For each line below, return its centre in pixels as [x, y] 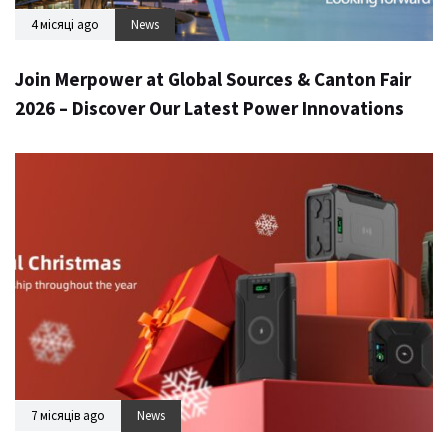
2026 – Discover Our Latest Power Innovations [209, 108]
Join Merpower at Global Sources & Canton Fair [213, 79]
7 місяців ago [68, 415]
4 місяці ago [65, 25]
